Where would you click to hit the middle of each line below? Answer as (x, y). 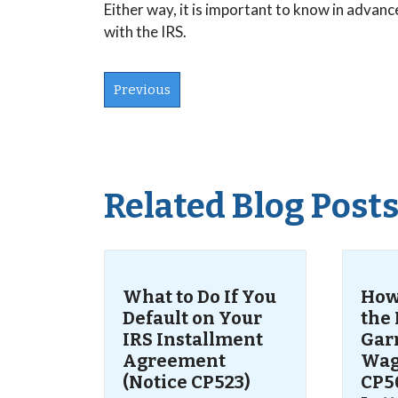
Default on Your (192, 318)
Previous (142, 90)
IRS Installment (193, 339)
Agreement (174, 361)
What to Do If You (199, 297)
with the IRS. (145, 32)
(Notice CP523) (187, 382)
